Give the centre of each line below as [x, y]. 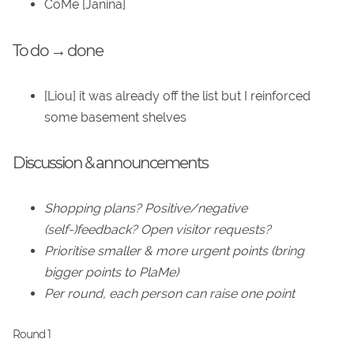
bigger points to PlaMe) [111, 273]
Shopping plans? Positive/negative [146, 209]
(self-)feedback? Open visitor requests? [158, 230]
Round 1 [32, 335]
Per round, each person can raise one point [169, 294]
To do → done [58, 50]
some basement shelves [115, 117]
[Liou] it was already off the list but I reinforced [177, 96]
